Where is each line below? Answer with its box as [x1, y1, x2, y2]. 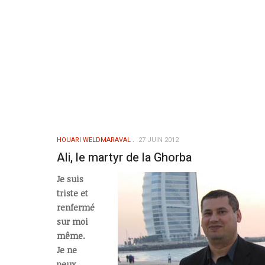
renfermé [57, 202, 95, 214]
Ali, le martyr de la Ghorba [57, 148, 192, 166]
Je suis [57, 173, 83, 185]
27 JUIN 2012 [138, 134, 179, 145]
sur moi [57, 216, 88, 228]
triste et [57, 188, 88, 199]
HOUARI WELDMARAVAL [57, 134, 131, 145]
